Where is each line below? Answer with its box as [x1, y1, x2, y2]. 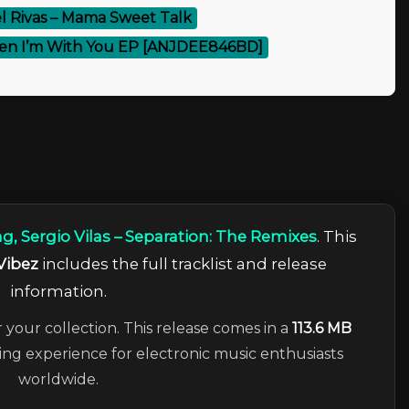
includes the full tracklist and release [38, 255, 327, 273]
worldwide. [18, 371, 99, 388]
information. [10, 282, 107, 300]
